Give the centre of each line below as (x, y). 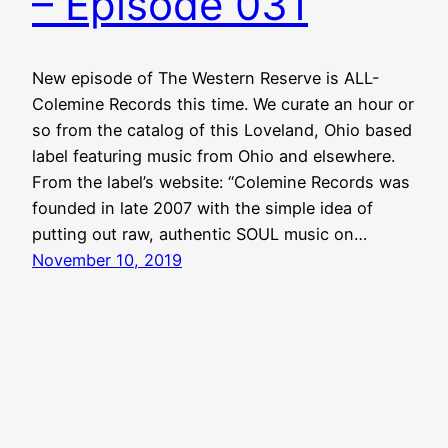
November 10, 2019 (107, 260)
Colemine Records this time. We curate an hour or (223, 104)
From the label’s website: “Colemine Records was (221, 182)
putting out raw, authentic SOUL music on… (199, 234)
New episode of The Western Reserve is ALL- (206, 78)
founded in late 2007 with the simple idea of (202, 208)
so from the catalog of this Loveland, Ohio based (222, 130)
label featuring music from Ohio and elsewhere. (213, 156)
